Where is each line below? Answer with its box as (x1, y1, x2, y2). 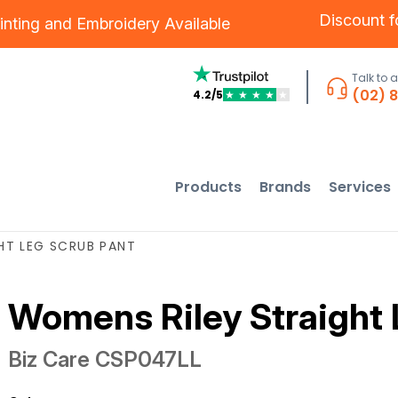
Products (175, 176, 243, 197)
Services (329, 176, 392, 197)
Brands (259, 176, 312, 197)
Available (160, 14, 230, 33)
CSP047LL (94, 346, 202, 372)
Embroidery (76, 14, 160, 33)
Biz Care (7, 346, 90, 372)
